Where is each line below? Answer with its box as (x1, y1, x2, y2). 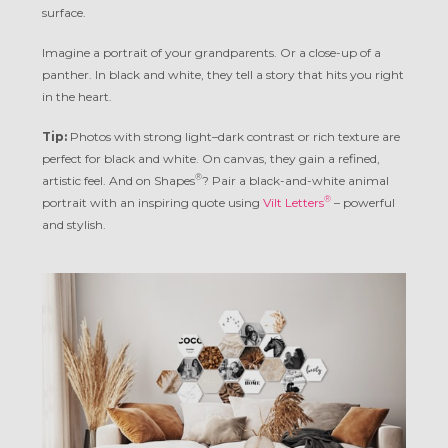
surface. (42, 5, 86, 21)
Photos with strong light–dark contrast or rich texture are (67, 129, 400, 145)
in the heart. (42, 89, 112, 105)
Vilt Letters (263, 195, 324, 211)
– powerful (331, 195, 395, 211)
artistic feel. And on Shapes (42, 173, 195, 189)
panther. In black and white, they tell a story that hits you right (42, 67, 404, 83)
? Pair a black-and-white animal (202, 173, 389, 189)
